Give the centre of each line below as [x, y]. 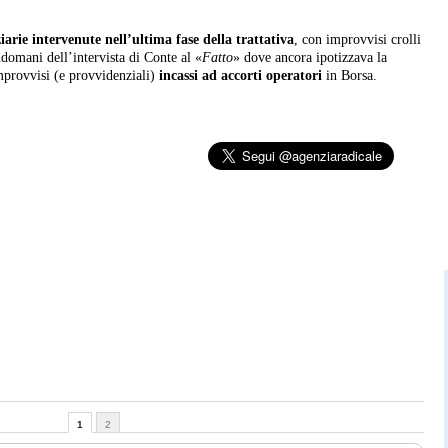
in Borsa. [349, 76]
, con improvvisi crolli [357, 40]
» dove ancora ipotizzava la [310, 58]
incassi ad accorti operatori [240, 76]
